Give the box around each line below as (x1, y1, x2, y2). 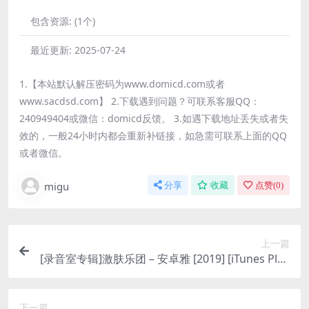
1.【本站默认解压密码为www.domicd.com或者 (19, 77, 225, 90)
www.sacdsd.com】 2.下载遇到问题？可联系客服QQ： (19, 94, 260, 108)
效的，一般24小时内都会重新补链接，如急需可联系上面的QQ (19, 128, 287, 142)
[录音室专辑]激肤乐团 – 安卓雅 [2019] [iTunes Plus (40, 250, 290, 266)
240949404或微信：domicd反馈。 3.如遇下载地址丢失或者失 (19, 111, 288, 125)
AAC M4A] (239, 267, 290, 283)
